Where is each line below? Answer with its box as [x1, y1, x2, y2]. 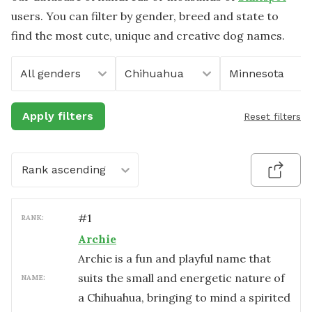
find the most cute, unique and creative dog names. [11, 29, 285, 42]
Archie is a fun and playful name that [78, 251, 271, 265]
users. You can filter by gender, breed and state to [11, 9, 279, 23]
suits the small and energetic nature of [78, 271, 285, 285]
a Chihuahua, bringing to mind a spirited [78, 290, 290, 304]
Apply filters [22, 109, 94, 123]
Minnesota [229, 67, 284, 80]
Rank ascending [22, 163, 106, 176]
